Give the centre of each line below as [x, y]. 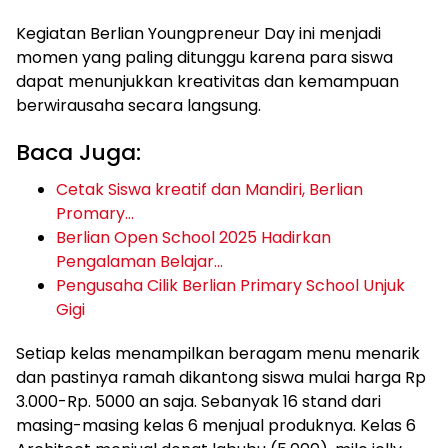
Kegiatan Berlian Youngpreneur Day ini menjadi [198, 34]
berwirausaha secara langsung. [138, 106]
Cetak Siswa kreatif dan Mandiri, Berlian [209, 190]
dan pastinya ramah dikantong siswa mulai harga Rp [221, 378]
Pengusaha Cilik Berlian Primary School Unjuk [230, 286]
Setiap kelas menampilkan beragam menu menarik [218, 354]
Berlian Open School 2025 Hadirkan [193, 238]
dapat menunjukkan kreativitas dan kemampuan [207, 82]
